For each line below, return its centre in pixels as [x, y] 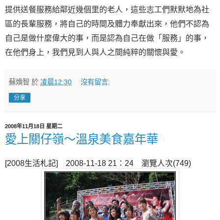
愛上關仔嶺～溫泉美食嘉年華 [82, 139]
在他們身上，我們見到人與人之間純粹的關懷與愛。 [95, 52]
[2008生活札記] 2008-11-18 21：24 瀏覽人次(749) [98, 163]
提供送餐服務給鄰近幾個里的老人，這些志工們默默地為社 [107, 9]
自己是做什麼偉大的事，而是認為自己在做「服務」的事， [107, 38]
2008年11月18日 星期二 [34, 126]
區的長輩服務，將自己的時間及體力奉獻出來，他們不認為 [107, 24]
